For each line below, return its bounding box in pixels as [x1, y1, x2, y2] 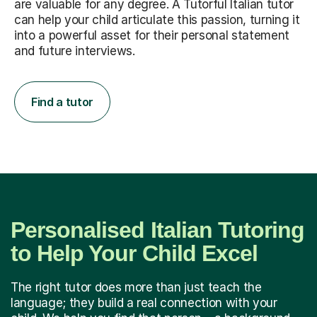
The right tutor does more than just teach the [11, 279, 262, 294]
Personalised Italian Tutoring [11, 217, 305, 243]
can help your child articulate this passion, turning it [14, 12, 300, 27]
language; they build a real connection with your [11, 295, 277, 310]
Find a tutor [31, 94, 94, 109]
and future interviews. [14, 43, 135, 58]
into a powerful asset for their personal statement [14, 28, 289, 42]
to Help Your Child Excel [11, 240, 258, 266]
